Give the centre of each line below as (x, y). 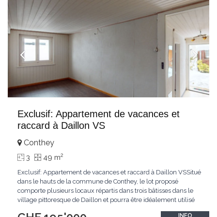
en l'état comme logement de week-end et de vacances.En (102, 209)
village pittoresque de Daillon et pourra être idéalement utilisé (106, 200)
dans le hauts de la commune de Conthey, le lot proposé (98, 181)
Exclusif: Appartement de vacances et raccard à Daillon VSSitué (109, 172)
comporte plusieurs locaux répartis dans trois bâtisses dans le (105, 191)
